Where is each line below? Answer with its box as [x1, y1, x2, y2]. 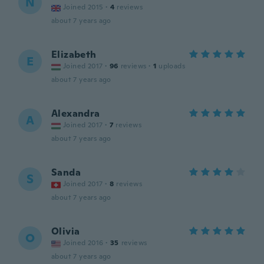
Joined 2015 [63, 2, 104, 12]
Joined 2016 [63, 238, 104, 247]
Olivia [51, 225, 80, 237]
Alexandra [51, 107, 100, 120]
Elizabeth [51, 48, 97, 61]
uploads [159, 61, 186, 71]
